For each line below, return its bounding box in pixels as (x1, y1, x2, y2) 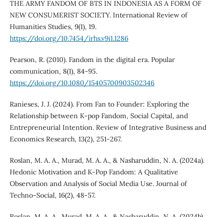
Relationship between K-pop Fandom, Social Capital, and (9, 111, 188, 120)
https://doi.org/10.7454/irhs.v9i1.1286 (9, 33, 128, 43)
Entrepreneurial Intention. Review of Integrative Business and (9, 123, 206, 132)
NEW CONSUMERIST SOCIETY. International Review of (9, 10, 187, 19)
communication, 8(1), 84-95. (9, 66, 97, 76)
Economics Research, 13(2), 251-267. (9, 134, 122, 143)
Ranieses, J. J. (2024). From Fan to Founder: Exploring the (9, 99, 189, 108)
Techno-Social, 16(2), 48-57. (9, 190, 95, 200)
